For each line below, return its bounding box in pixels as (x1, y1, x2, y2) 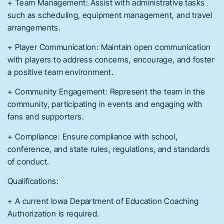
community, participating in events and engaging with (7, 99, 202, 109)
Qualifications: (7, 176, 58, 186)
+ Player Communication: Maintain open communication (7, 41, 211, 52)
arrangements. (7, 22, 61, 32)
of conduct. (7, 156, 49, 166)
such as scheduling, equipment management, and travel (7, 9, 212, 20)
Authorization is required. (7, 208, 99, 218)
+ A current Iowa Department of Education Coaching (7, 195, 199, 206)
